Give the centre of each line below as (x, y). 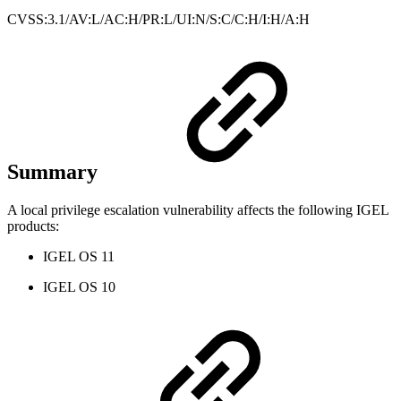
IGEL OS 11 (79, 257)
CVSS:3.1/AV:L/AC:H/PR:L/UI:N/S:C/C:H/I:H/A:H (158, 19)
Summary (55, 172)
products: (33, 226)
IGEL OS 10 (79, 287)
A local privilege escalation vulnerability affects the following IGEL (198, 210)
